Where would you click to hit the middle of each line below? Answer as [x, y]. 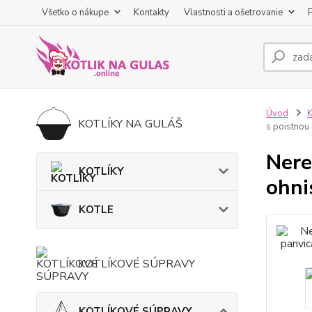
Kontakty [151, 13]
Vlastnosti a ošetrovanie [233, 13]
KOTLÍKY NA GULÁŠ [130, 124]
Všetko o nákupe [75, 13]
